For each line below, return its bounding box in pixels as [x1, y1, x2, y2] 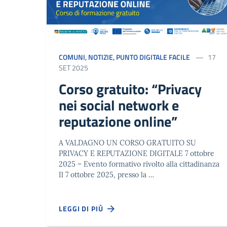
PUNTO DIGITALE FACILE [116, 51, 190, 62]
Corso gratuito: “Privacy [59, 78, 202, 100]
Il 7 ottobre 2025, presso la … [59, 170, 154, 179]
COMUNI [59, 51, 85, 62]
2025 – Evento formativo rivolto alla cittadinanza [59, 159, 219, 169]
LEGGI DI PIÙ [59, 203, 107, 214]
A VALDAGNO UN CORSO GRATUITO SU [59, 138, 196, 147]
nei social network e [59, 94, 179, 116]
